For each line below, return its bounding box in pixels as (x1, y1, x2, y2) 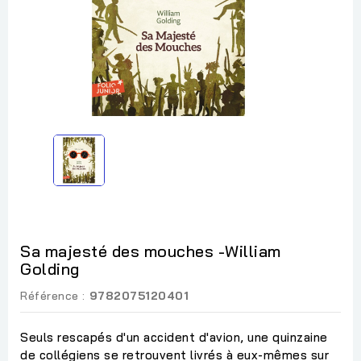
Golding (20, 258, 80, 279)
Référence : (20, 288, 85, 303)
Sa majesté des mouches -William (20, 240, 281, 261)
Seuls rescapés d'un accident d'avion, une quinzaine (20, 329, 328, 345)
